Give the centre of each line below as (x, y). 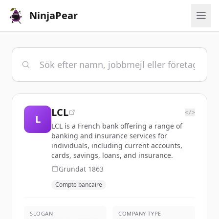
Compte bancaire (79, 185)
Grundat (73, 169)
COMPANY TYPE (140, 213)
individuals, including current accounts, (117, 145)
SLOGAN (42, 213)
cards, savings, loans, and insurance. (112, 155)
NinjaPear (54, 15)
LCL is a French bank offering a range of (117, 126)
